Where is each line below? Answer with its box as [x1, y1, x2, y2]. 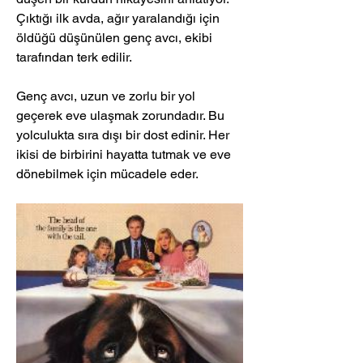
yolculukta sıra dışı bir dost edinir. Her [16, 127, 233, 143]
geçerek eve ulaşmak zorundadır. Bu [16, 108, 228, 124]
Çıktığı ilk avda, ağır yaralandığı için [16, 11, 223, 27]
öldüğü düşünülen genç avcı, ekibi [16, 30, 216, 46]
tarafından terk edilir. [16, 49, 135, 66]
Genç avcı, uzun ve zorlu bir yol [16, 88, 199, 105]
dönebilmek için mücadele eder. [16, 166, 199, 182]
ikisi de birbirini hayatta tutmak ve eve [16, 147, 234, 163]
